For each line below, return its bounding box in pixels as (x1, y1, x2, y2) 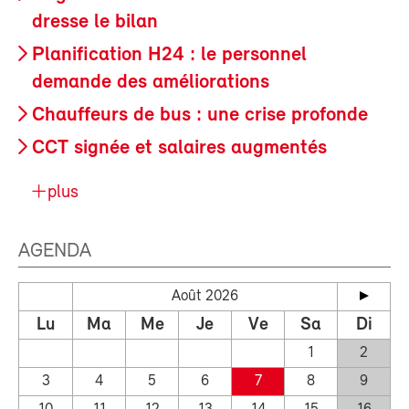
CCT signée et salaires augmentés (32, 137, 327, 159)
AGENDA (18, 241, 91, 263)
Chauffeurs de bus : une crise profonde (32, 104, 368, 126)
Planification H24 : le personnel (32, 44, 307, 66)
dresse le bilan (32, 11, 158, 33)
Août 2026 (172, 288, 238, 305)
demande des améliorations (32, 71, 269, 93)
